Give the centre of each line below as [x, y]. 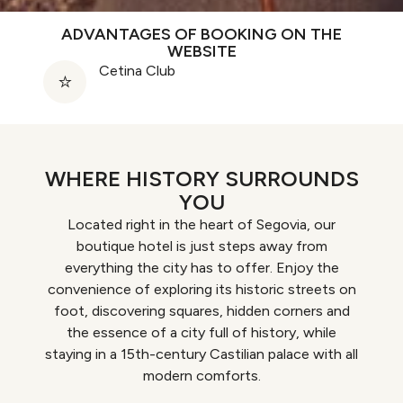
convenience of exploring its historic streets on [201, 290]
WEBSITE [201, 52]
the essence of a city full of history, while [201, 333]
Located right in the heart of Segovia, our [201, 225]
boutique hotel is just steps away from [201, 246]
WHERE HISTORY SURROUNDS [201, 179]
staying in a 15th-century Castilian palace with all [201, 354]
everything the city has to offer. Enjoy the [201, 268]
